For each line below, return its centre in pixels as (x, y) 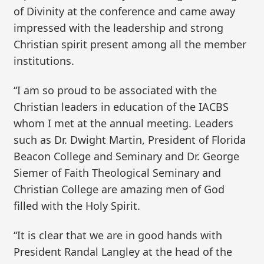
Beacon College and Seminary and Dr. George (127, 156)
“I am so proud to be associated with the (115, 90)
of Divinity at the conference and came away (125, 11)
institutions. (44, 61)
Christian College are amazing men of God (119, 189)
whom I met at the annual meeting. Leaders (124, 123)
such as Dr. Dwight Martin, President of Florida (130, 140)
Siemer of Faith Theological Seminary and (118, 173)
